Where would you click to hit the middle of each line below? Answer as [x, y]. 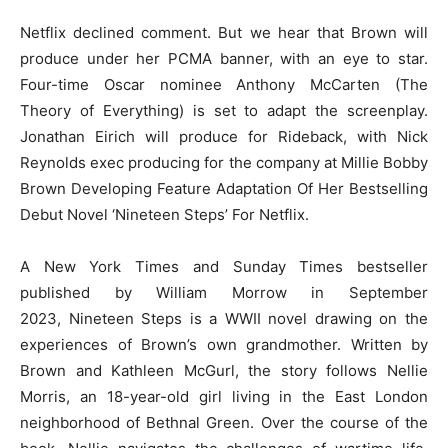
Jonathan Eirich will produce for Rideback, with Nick [224, 136]
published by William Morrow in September [224, 292]
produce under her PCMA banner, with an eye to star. [224, 58]
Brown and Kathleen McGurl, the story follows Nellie [224, 370]
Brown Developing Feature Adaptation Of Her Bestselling [224, 188]
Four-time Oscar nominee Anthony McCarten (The [224, 84]
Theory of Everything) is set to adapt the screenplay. [224, 110]
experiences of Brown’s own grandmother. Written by [224, 344]
